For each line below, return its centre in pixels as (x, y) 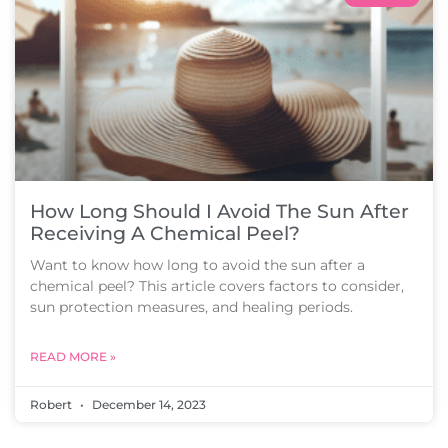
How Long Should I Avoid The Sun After (219, 211)
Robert (52, 404)
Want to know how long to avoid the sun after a (197, 265)
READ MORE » (73, 356)
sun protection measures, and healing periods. (191, 307)
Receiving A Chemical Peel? (165, 233)
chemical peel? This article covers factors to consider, (217, 286)
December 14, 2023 (147, 404)
